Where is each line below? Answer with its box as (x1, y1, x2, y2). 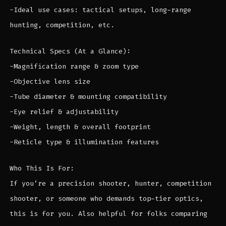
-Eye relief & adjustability (9, 107, 119, 116)
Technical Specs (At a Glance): (9, 46, 131, 55)
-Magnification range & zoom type (9, 62, 139, 71)
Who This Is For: (9, 163, 74, 173)
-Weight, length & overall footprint (9, 122, 151, 131)
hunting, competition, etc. (9, 20, 115, 29)
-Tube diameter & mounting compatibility (9, 92, 167, 101)
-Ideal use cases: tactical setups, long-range (9, 5, 191, 14)
